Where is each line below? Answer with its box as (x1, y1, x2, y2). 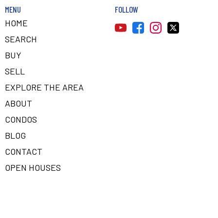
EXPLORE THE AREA (5, 82, 84, 92)
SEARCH (5, 34, 37, 44)
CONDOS (5, 114, 37, 125)
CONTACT (5, 146, 42, 157)
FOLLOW (115, 4, 138, 14)
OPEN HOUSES (5, 162, 61, 173)
